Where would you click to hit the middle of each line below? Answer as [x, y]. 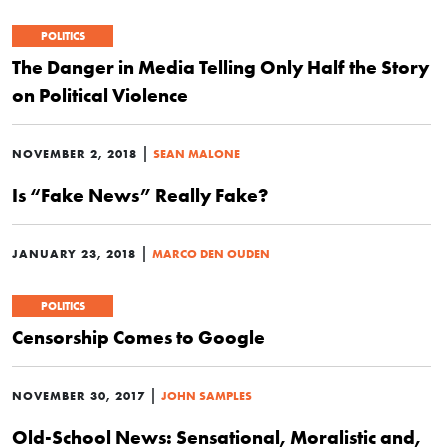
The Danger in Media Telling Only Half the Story [220, 67]
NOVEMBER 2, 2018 [74, 153]
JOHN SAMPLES [206, 395]
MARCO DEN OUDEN [211, 253]
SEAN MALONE [196, 153]
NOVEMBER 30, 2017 [78, 395]
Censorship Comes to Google [138, 337]
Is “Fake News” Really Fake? [140, 195]
